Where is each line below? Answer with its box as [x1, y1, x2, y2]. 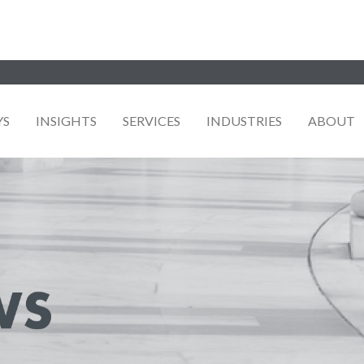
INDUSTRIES [206, 112, 282, 128]
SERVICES [123, 112, 180, 128]
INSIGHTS [36, 112, 97, 128]
